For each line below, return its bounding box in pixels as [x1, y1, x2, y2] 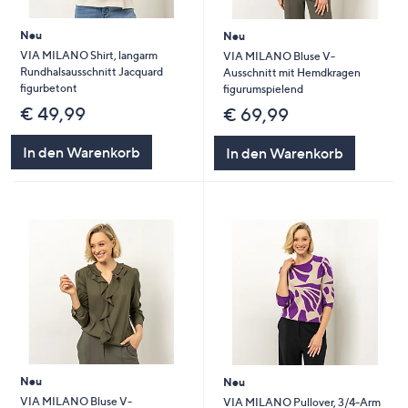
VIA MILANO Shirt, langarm [19, 47, 158, 62]
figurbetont [19, 80, 77, 95]
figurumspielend [222, 81, 303, 96]
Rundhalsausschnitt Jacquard [19, 64, 163, 78]
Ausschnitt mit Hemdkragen [222, 65, 361, 79]
